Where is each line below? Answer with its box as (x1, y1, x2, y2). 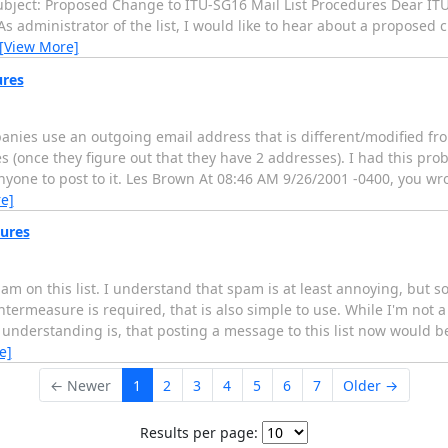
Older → (343, 375, 398, 395)
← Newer (50, 375, 111, 395)
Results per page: (140, 422, 258, 442)
